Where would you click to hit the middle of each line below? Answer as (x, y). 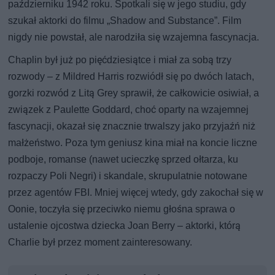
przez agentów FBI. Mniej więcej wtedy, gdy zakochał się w (136, 192)
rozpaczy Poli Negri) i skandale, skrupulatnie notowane (128, 176)
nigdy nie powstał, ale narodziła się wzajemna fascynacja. (134, 37)
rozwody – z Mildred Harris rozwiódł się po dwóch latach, (131, 76)
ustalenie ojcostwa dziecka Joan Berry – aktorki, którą (125, 225)
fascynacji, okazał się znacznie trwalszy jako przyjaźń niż (132, 126)
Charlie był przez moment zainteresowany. (100, 242)
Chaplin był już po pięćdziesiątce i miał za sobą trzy (120, 60)
